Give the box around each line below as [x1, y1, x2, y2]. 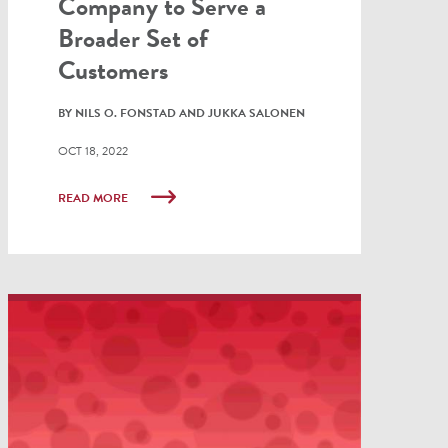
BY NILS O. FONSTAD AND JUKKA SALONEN [57, 103, 305, 122]
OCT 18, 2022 [57, 141, 128, 160]
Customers [57, 50, 168, 90]
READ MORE [57, 188, 131, 207]
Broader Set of [57, 18, 208, 58]
